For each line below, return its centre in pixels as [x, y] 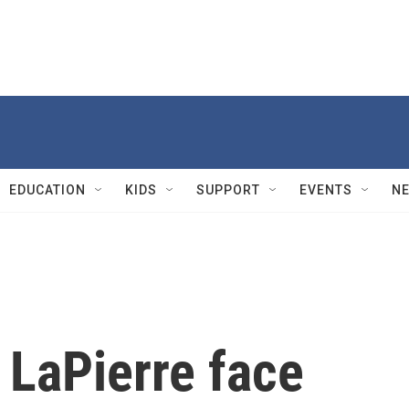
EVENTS [326, 190]
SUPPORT [228, 190]
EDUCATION [47, 190]
